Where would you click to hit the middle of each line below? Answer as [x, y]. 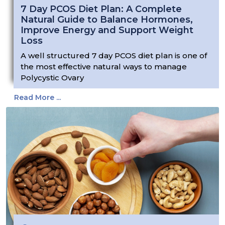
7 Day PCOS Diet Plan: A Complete [101, 9]
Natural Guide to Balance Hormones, [107, 20]
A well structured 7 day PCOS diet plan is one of [114, 56]
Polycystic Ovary [52, 78]
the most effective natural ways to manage [104, 67]
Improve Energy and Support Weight [107, 30]
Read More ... [37, 98]
